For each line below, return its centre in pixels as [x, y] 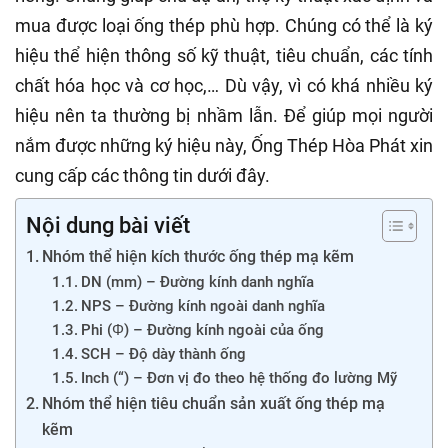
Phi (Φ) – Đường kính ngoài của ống [202, 330]
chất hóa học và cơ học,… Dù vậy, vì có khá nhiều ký [224, 86]
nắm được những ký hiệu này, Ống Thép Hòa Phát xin [224, 146]
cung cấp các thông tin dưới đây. [142, 176]
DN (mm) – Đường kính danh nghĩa [197, 282]
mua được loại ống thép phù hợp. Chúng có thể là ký [224, 26]
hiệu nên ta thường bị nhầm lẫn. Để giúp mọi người [224, 116]
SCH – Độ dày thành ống [163, 354]
